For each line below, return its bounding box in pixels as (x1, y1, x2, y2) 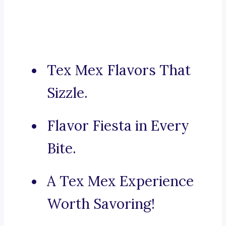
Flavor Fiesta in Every (47, 117, 189, 135)
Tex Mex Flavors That (47, 61, 191, 80)
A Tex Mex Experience (47, 172, 194, 191)
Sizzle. (47, 84, 88, 102)
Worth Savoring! (47, 195, 155, 213)
